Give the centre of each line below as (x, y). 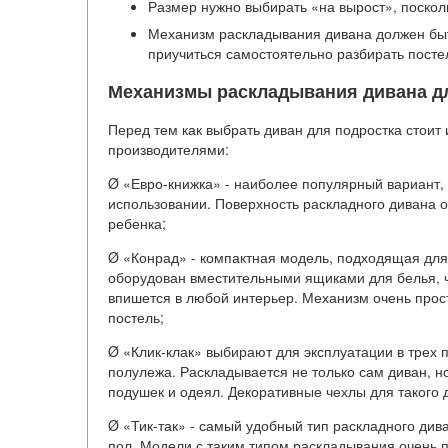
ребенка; (137, 223)
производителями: (168, 149)
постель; (136, 317)
